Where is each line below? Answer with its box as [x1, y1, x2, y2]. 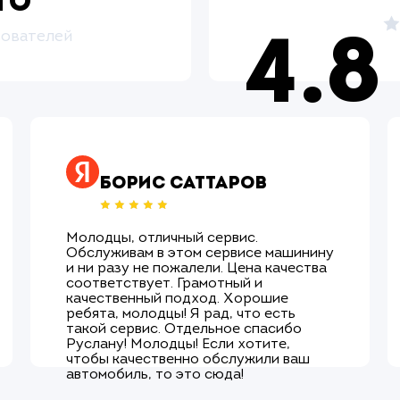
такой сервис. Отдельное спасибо [66, 321, 302, 337]
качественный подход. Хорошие [66, 291, 288, 306]
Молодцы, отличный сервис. [66, 230, 258, 246]
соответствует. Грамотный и [66, 276, 262, 291]
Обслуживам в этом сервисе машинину [66, 246, 334, 261]
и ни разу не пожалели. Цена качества [66, 261, 327, 276]
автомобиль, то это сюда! [66, 367, 244, 382]
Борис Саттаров [100, 174, 267, 193]
